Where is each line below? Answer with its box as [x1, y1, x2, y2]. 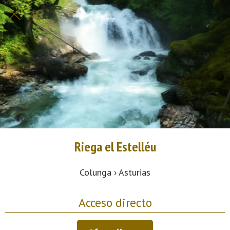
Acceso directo [78, 194, 152, 210]
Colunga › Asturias [80, 166, 150, 178]
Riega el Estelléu [74, 138, 156, 155]
